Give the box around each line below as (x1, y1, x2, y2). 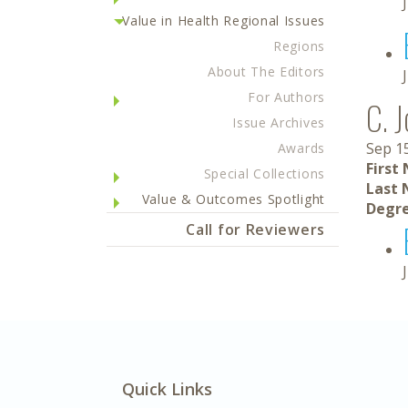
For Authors (248, 88, 325, 106)
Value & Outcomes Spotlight (141, 190, 325, 208)
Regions (273, 37, 325, 55)
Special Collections (203, 165, 325, 182)
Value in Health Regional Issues (122, 12, 325, 29)
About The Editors (208, 63, 325, 80)
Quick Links (122, 378, 212, 400)
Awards (277, 139, 325, 157)
